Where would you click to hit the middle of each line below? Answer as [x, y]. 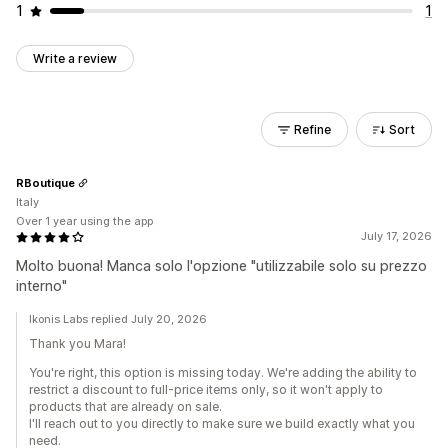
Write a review [75, 58]
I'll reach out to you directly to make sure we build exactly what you [222, 423]
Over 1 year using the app [84, 221]
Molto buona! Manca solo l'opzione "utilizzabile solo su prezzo [221, 265]
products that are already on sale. [125, 406]
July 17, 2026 [396, 236]
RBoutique [45, 182]
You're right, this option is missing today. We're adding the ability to [223, 372]
